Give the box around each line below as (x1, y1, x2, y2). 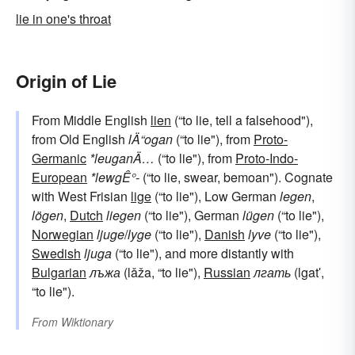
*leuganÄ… (90, 148, 155, 167)
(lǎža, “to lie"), (120, 262, 204, 281)
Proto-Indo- (235, 148, 298, 167)
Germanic (32, 148, 86, 167)
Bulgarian (32, 262, 86, 281)
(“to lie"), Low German (151, 186, 280, 205)
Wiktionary (61, 313, 113, 330)
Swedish (32, 243, 81, 262)
